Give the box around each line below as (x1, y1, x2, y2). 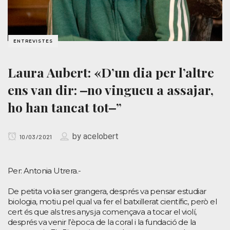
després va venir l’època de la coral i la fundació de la (8, 217, 196, 227)
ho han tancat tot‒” (8, 99, 122, 116)
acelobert (83, 131, 119, 142)
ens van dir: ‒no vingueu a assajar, (8, 81, 214, 99)
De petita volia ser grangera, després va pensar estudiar (8, 186, 206, 197)
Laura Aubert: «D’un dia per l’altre (8, 64, 214, 81)
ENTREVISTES (13, 39, 53, 44)
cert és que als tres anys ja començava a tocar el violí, (8, 207, 197, 217)
